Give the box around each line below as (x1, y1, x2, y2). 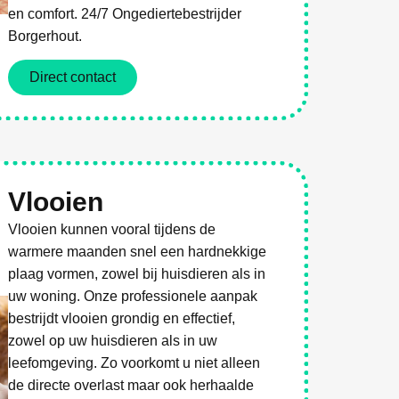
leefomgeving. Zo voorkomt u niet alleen (8, 355, 261, 371)
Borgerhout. (8, 28, 83, 44)
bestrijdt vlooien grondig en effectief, (8, 311, 236, 327)
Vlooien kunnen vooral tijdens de (8, 222, 216, 238)
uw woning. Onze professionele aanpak (8, 289, 258, 305)
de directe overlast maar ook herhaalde (8, 378, 255, 394)
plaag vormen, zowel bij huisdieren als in (8, 266, 266, 282)
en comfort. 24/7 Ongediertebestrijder (8, 5, 242, 21)
